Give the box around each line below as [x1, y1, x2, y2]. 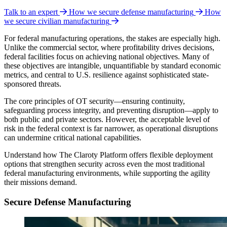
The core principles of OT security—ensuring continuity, [4, 97, 185, 106]
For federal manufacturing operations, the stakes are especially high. [4, 34, 220, 43]
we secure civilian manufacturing [4, 17, 109, 26]
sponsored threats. [4, 80, 63, 89]
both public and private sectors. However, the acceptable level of [4, 115, 210, 124]
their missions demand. [4, 178, 77, 187]
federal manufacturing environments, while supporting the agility [4, 169, 210, 178]
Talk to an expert [4, 8, 58, 17]
